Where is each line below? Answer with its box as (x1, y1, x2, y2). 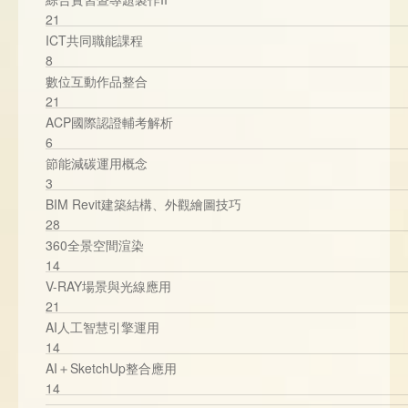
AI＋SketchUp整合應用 (46, 359, 177, 377)
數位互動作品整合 (46, 72, 148, 90)
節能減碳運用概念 (46, 154, 148, 172)
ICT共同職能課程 (46, 31, 143, 49)
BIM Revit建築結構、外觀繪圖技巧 (46, 195, 241, 213)
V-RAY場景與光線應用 (46, 277, 171, 295)
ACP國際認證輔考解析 (46, 113, 173, 131)
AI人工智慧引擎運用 (46, 318, 159, 336)
